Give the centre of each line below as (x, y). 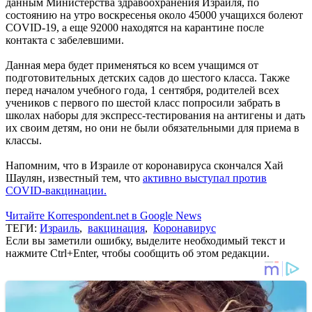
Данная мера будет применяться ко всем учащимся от (132, 65)
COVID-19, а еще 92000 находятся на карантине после (135, 27)
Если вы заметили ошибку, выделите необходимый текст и (146, 240)
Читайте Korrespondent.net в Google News (103, 215)
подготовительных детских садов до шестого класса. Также (148, 77)
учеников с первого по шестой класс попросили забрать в (143, 102)
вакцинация (116, 228)
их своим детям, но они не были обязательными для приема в (153, 127)
